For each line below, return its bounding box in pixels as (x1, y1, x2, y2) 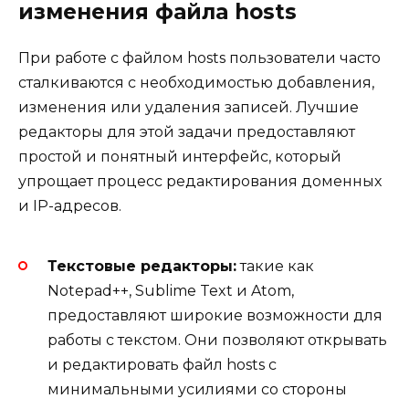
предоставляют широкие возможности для (47, 306, 383, 324)
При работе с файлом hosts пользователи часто (18, 49, 381, 68)
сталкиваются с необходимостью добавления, (18, 74, 374, 92)
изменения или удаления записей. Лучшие (18, 99, 359, 117)
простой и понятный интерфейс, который (18, 148, 341, 166)
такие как (236, 257, 314, 275)
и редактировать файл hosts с (47, 355, 277, 373)
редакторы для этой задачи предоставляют (18, 123, 355, 142)
